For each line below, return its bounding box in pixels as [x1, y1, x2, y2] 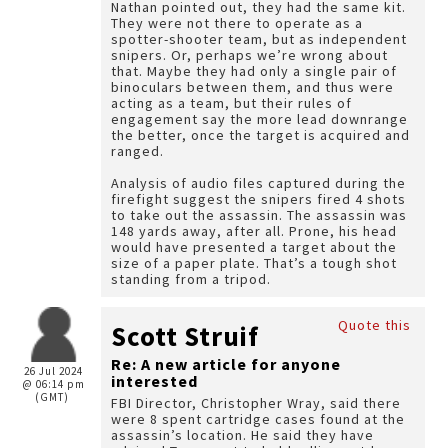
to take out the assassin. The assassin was [111, 206, 407, 224]
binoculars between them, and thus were [111, 78, 394, 96]
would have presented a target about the [111, 238, 397, 256]
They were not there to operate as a [111, 14, 363, 32]
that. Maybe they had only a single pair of [111, 62, 397, 80]
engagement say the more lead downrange [111, 110, 408, 128]
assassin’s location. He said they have [111, 426, 374, 444]
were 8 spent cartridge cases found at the [111, 410, 405, 428]
